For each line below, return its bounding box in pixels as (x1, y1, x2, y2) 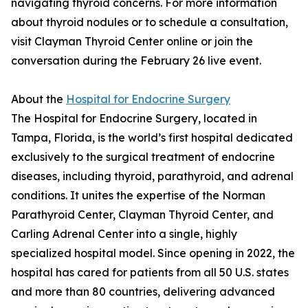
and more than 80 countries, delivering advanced (11, 285, 275, 299)
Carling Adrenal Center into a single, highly (11, 227, 237, 241)
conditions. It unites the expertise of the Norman (11, 188, 265, 203)
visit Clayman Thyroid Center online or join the (11, 34, 253, 49)
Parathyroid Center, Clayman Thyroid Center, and (11, 208, 274, 222)
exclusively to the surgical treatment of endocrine (11, 150, 275, 164)
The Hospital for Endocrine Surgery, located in (11, 111, 257, 126)
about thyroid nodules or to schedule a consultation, (11, 15, 288, 30)
